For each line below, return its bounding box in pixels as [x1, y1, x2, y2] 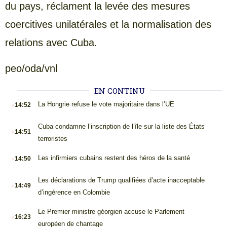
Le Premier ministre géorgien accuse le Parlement [37, 207, 184, 215]
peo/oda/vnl [5, 62, 57, 74]
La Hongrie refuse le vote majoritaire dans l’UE [37, 100, 174, 108]
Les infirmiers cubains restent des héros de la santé [37, 154, 190, 162]
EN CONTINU [94, 85, 145, 96]
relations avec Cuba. [5, 37, 97, 49]
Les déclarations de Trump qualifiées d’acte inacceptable [37, 176, 205, 184]
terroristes [37, 134, 67, 142]
